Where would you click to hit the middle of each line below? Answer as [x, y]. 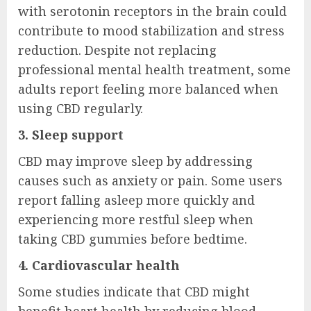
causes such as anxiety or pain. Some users [150, 181]
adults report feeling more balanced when [148, 89]
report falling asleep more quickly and [136, 200]
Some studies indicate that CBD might [134, 292]
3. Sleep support [71, 135]
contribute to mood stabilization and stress [151, 31]
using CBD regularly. [81, 109]
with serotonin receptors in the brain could [152, 11]
